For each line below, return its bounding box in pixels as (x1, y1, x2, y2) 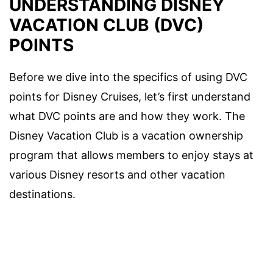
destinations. (9, 188, 76, 201)
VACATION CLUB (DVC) (9, 15, 204, 36)
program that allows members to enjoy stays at (9, 149, 253, 162)
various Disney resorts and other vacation (9, 168, 225, 182)
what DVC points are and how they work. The (9, 110, 245, 123)
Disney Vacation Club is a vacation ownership (9, 129, 243, 143)
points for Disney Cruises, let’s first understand (9, 90, 250, 104)
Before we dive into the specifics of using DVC (9, 71, 247, 84)
